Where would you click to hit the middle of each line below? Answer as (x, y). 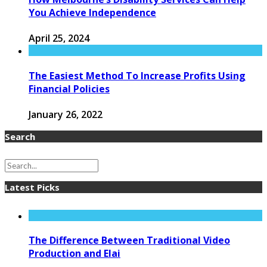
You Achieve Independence (92, 13)
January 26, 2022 (66, 114)
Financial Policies (69, 89)
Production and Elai (74, 254)
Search (20, 136)
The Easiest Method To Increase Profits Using (137, 75)
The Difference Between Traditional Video (129, 240)
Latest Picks (32, 187)
